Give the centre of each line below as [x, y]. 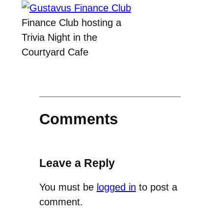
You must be [68, 187]
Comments [78, 119]
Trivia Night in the [59, 38]
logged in [116, 187]
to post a [156, 187]
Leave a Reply [77, 163]
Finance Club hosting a [71, 23]
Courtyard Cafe [55, 52]
